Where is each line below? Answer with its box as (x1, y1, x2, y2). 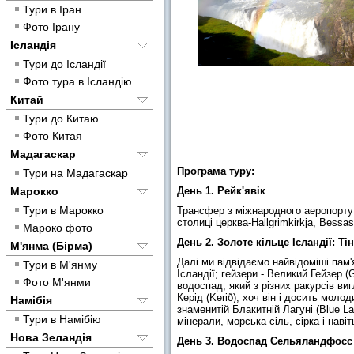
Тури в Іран (23, 3, 81, 16)
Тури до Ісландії (23, 58, 106, 70)
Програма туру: (177, 165, 254, 178)
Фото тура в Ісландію (23, 75, 132, 88)
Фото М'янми (23, 276, 91, 288)
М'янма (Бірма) (10, 239, 92, 252)
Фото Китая (23, 130, 82, 142)
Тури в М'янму (23, 258, 97, 271)
